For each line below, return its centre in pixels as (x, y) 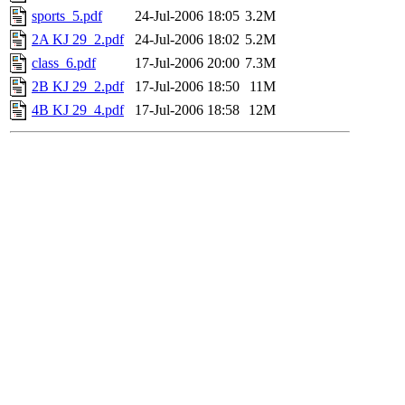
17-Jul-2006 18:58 (187, 110)
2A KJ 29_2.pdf (78, 40)
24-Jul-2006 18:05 (187, 16)
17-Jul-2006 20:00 (187, 63)
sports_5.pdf (67, 16)
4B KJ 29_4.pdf (78, 110)
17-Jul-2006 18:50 (187, 87)
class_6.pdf (64, 63)
